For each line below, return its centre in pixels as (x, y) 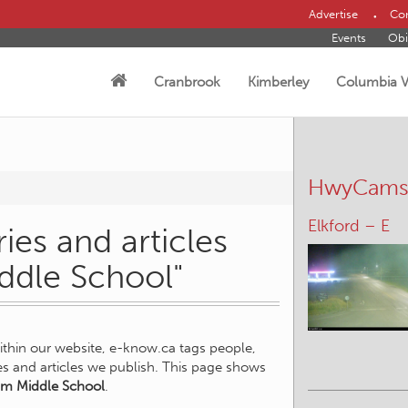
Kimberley (278, 82)
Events (349, 38)
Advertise (333, 14)
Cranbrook (187, 82)
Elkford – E (348, 226)
